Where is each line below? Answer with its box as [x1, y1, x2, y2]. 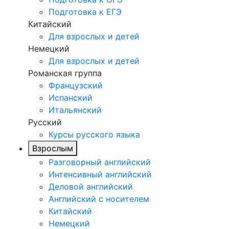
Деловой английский [49, 181, 133, 192]
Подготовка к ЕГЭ [49, 7, 122, 17]
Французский [49, 80, 103, 91]
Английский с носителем [49, 194, 149, 204]
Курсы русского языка [49, 129, 140, 140]
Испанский [49, 93, 93, 103]
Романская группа [28, 68, 102, 79]
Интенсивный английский [49, 169, 152, 180]
